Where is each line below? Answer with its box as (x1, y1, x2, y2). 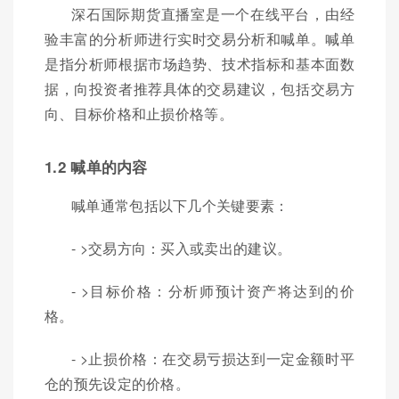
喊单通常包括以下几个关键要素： (71, 195, 289, 216)
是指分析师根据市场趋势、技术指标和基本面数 (45, 53, 354, 75)
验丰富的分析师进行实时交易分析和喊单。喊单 (45, 28, 354, 50)
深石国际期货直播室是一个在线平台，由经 (71, 4, 354, 25)
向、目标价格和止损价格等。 (45, 103, 233, 125)
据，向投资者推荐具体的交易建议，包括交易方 (45, 78, 354, 100)
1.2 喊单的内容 (45, 156, 148, 178)
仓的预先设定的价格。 (45, 373, 191, 395)
